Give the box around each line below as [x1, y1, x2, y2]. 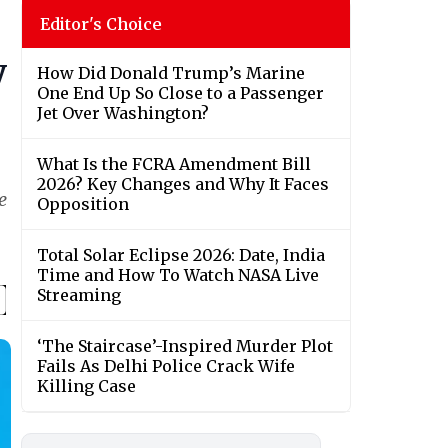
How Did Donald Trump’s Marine [37, 63, 305, 84]
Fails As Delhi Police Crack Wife [37, 356, 295, 377]
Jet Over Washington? [37, 103, 209, 124]
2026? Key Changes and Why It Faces [37, 174, 329, 195]
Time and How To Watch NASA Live [37, 265, 319, 286]
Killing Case [37, 376, 136, 397]
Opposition [37, 194, 129, 215]
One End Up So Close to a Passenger [37, 83, 324, 104]
